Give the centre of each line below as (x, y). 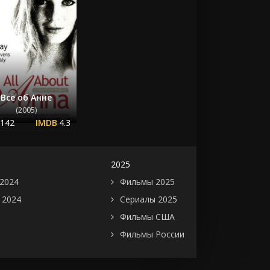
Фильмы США (147, 216)
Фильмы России (152, 234)
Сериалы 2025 (149, 199)
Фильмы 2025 (147, 181)
